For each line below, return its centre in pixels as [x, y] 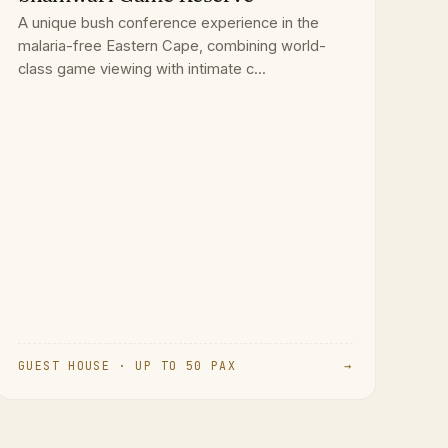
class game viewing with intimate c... [142, 69]
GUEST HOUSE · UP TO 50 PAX [127, 366]
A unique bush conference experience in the [169, 23]
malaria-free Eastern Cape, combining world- [172, 46]
